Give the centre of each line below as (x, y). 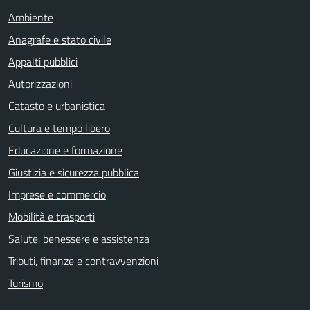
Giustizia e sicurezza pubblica (74, 172)
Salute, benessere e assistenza (79, 238)
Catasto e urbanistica (57, 106)
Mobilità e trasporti (52, 216)
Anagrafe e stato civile (60, 39)
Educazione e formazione (65, 150)
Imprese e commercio (57, 194)
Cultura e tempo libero (59, 128)
